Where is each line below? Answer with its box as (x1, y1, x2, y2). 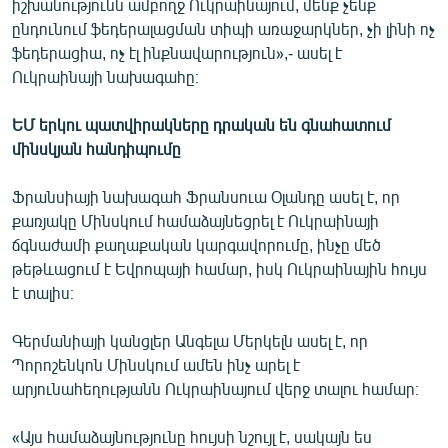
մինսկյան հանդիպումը (12, 138, 181, 158)
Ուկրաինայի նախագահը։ (12, 66, 199, 86)
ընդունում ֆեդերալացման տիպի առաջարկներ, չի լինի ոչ (12, 18, 435, 38)
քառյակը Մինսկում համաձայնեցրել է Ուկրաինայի (12, 210, 379, 230)
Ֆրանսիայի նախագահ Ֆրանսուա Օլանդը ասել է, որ (12, 186, 400, 206)
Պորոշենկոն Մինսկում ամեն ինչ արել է (12, 354, 300, 374)
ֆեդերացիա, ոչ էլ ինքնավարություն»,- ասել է (12, 42, 342, 62)
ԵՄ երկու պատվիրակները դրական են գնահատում (12, 114, 391, 134)
